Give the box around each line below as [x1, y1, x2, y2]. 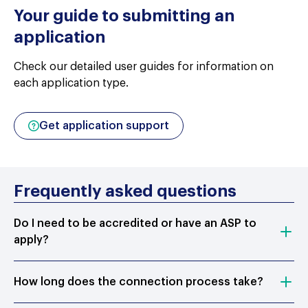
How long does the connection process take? [14, 276, 263, 287]
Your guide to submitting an [14, 8, 234, 24]
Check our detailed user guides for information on [14, 61, 274, 72]
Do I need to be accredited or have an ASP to [14, 218, 256, 229]
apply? [14, 234, 49, 245]
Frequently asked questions [14, 183, 236, 199]
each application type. [14, 78, 129, 89]
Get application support [39, 120, 169, 131]
